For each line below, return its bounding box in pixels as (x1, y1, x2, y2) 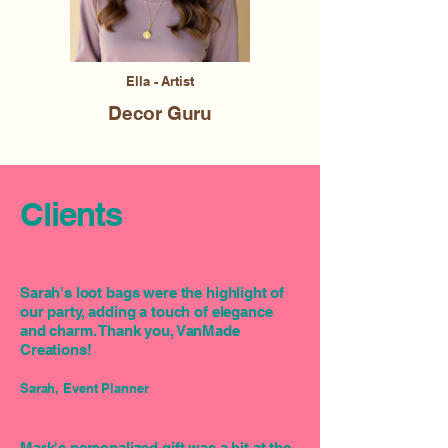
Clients (20, 194, 123, 235)
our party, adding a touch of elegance (20, 303, 273, 321)
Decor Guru (107, 102, 213, 125)
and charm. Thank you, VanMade (20, 322, 240, 340)
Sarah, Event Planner (20, 380, 149, 397)
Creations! (20, 341, 92, 359)
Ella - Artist (126, 73, 194, 90)
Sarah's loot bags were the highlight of (20, 284, 285, 302)
